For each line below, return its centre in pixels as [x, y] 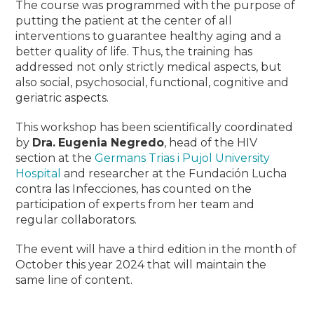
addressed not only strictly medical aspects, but [149, 67]
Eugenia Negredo [111, 143]
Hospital [39, 174]
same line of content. [74, 280]
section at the [55, 158]
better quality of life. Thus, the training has [134, 52]
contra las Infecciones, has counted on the [134, 189]
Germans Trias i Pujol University [183, 158]
